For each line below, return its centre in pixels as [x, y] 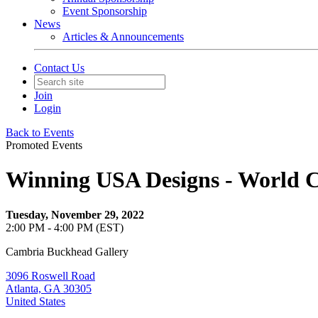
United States [35, 301]
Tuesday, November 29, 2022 [75, 214]
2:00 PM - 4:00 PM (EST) [65, 227]
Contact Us [59, 68]
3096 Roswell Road [50, 275]
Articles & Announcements [123, 37]
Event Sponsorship [105, 11]
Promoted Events [44, 145]
